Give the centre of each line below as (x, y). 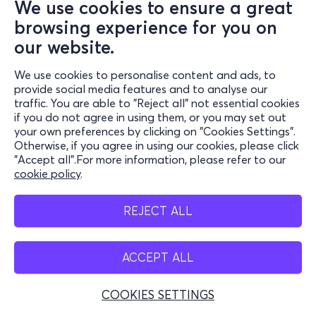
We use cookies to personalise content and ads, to (145, 75)
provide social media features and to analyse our (141, 89)
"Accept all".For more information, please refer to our (150, 159)
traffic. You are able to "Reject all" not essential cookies (157, 103)
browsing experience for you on (146, 28)
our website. (65, 47)
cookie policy (47, 174)
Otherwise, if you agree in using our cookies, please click (157, 145)
